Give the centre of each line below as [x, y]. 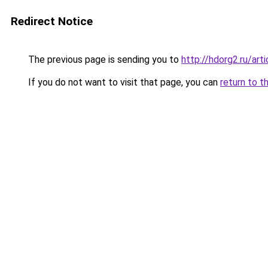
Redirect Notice [52, 21]
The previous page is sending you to [103, 60]
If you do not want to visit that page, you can [123, 82]
